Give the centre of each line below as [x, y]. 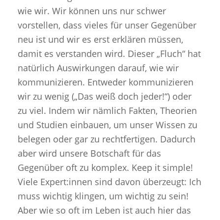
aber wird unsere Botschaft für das [89, 153]
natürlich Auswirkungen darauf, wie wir [98, 68]
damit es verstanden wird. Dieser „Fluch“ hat [109, 54]
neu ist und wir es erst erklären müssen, [100, 40]
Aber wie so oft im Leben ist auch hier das [104, 210]
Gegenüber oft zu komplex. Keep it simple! [105, 168]
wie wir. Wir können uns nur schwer [92, 11]
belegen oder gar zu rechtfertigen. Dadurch [106, 139]
